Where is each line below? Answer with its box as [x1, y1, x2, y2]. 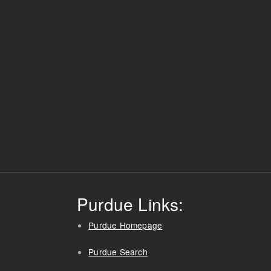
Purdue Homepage [88, 218, 163, 231]
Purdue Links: [77, 191, 184, 216]
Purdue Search [88, 245, 148, 258]
